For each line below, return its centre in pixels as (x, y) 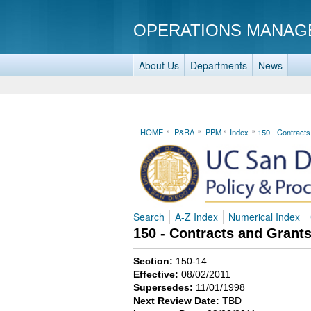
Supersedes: (165, 288)
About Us (159, 65)
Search (149, 216)
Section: (154, 261)
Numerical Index (264, 216)
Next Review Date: (178, 301)
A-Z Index (196, 216)
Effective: (157, 275)
